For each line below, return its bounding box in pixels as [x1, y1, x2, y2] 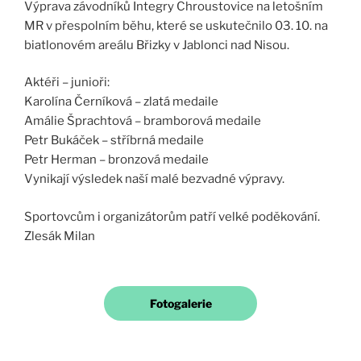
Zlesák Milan [24, 228, 95, 243]
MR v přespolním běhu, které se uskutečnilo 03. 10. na [24, 18, 328, 33]
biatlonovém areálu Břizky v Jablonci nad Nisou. [24, 37, 289, 52]
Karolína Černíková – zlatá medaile [24, 94, 221, 110]
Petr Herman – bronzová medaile [24, 152, 209, 168]
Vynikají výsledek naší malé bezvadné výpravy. [24, 172, 284, 187]
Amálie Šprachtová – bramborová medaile [24, 114, 263, 129]
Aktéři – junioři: [24, 75, 110, 90]
